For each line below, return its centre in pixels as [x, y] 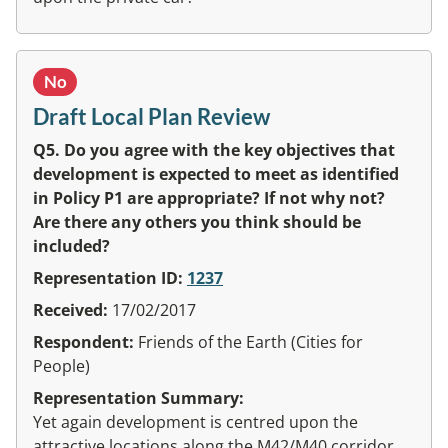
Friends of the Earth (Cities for [250, 341]
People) [61, 365]
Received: [72, 309]
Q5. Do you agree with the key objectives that [214, 149]
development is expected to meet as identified [216, 173]
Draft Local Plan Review [151, 116]
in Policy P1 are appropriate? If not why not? [209, 197]
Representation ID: [110, 277]
